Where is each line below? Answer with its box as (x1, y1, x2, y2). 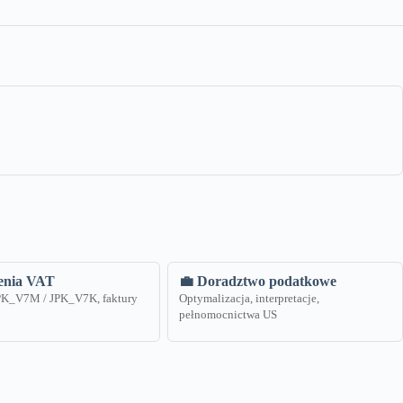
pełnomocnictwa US (178, 309, 277, 322)
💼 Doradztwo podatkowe (178, 273, 336, 290)
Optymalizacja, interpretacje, (178, 292, 319, 306)
